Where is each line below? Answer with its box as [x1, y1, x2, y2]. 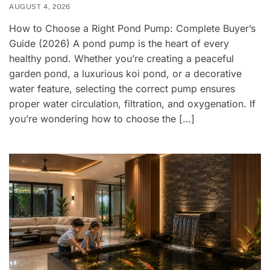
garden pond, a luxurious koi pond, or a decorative [9, 67, 242, 80]
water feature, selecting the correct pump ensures [9, 82, 235, 95]
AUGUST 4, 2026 [9, 1, 71, 11]
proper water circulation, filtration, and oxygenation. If [9, 97, 256, 110]
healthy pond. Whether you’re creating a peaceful [9, 52, 234, 64]
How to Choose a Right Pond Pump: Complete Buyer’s [9, 22, 256, 34]
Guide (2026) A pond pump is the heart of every [9, 37, 229, 49]
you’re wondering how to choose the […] [9, 112, 195, 125]
